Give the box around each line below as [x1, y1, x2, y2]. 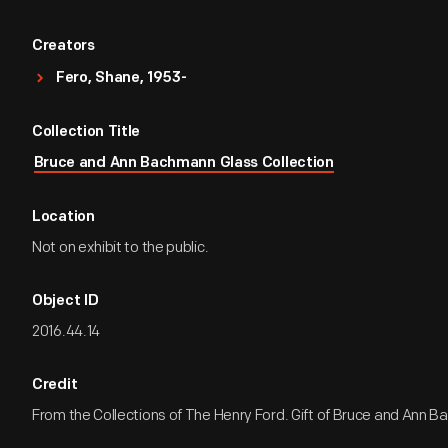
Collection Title [32, 125, 141, 140]
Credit [32, 378, 78, 393]
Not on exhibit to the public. [32, 238, 209, 257]
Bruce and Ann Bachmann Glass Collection [33, 156, 334, 171]
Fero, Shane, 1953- [56, 71, 187, 86]
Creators [32, 39, 95, 54]
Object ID [32, 294, 99, 309]
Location [32, 210, 95, 225]
